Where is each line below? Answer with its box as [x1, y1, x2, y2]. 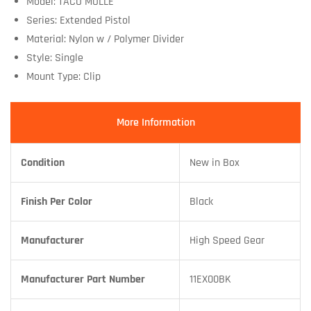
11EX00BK [190, 271, 231, 287]
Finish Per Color [21, 194, 92, 209]
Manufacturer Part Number [21, 271, 145, 287]
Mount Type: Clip [26, 69, 101, 84]
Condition [21, 155, 65, 170]
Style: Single [26, 50, 83, 65]
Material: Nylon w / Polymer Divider [26, 31, 184, 47]
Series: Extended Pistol [26, 12, 131, 28]
